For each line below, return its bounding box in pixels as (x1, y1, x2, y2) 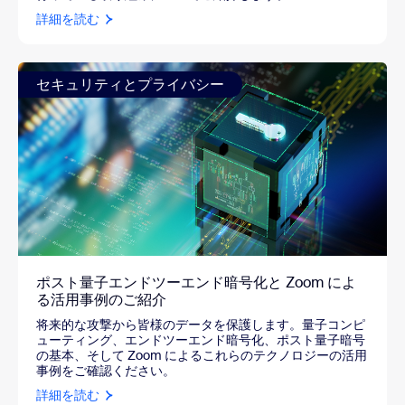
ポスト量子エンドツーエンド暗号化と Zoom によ (36, 273, 356, 293)
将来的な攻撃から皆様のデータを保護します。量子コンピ (36, 316, 365, 334)
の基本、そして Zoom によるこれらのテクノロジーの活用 (36, 347, 367, 364)
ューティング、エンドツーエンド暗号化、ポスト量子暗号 (36, 332, 365, 349)
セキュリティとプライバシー (36, 75, 224, 94)
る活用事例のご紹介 (36, 290, 166, 310)
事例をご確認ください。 (36, 363, 175, 380)
